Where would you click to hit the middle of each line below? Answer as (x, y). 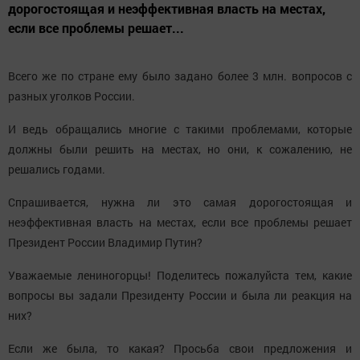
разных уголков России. (72, 96)
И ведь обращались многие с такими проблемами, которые (180, 129)
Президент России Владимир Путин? (105, 243)
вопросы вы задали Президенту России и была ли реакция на (180, 296)
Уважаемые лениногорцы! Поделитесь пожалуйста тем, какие (180, 276)
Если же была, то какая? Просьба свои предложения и (180, 349)
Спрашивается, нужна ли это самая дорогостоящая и (180, 202)
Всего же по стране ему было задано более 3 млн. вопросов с (180, 76)
